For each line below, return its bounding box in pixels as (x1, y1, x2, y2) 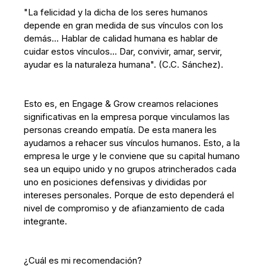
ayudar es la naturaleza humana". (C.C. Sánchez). (24, 59, 224, 70)
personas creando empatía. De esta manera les (24, 124, 217, 135)
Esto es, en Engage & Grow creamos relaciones (24, 98, 219, 109)
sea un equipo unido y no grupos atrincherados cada (24, 163, 237, 175)
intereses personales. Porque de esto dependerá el (24, 189, 235, 201)
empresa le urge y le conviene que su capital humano (24, 150, 240, 161)
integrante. (24, 216, 68, 227)
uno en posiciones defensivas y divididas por (24, 176, 207, 188)
